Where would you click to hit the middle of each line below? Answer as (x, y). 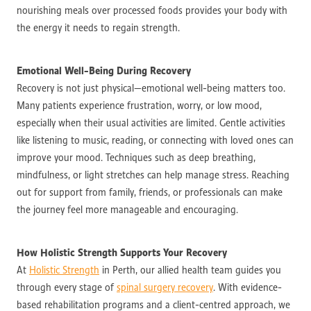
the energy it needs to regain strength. (98, 27)
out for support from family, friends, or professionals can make (150, 192)
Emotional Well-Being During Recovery (104, 70)
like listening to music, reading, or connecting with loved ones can (155, 140)
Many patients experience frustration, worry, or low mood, (139, 105)
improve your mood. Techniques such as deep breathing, (136, 157)
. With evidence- (247, 287)
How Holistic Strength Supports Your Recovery (122, 252)
